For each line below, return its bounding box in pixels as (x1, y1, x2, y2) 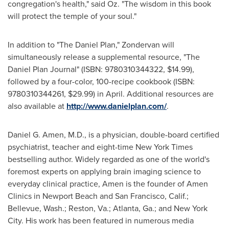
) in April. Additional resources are (93, 87, 214, 100)
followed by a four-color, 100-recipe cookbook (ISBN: (8, 75, 195, 87)
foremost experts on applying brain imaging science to (8, 165, 201, 177)
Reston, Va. (68, 202, 109, 214)
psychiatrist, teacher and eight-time (8, 141, 135, 153)
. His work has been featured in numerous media (21, 214, 194, 226)
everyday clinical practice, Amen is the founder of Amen (8, 177, 208, 190)
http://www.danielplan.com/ (66, 100, 167, 112)
